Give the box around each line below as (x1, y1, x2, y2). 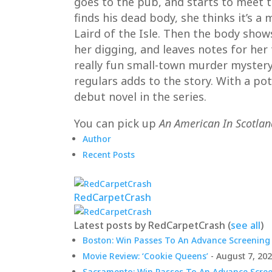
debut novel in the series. (74, 89, 206, 104)
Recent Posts (83, 148, 135, 160)
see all (231, 218, 260, 232)
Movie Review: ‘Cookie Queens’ (83, 250, 208, 262)
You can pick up (74, 115, 159, 131)
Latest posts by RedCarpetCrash (74, 218, 228, 232)
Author (83, 132, 111, 144)
